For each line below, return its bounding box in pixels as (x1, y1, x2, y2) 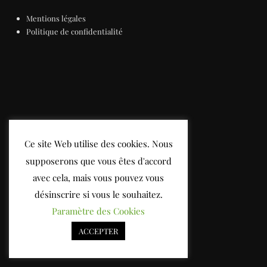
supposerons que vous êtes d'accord (25, 154, 172, 167)
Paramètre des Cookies (52, 205, 145, 217)
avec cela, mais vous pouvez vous (33, 171, 164, 184)
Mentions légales (26, 13, 86, 23)
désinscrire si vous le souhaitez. (34, 188, 163, 200)
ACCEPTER (79, 226, 118, 236)
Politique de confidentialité (26, 26, 123, 36)
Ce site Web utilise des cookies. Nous (24, 138, 173, 150)
